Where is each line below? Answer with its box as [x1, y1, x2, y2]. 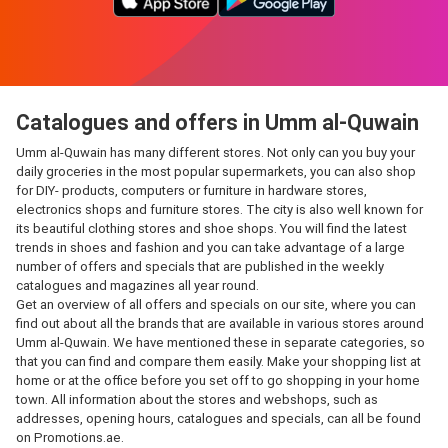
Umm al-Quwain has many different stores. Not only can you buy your [16, 145, 415, 160]
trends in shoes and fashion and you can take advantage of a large [16, 240, 405, 255]
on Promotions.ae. [16, 430, 124, 445]
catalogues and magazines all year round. [16, 278, 259, 293]
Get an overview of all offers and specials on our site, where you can [16, 297, 416, 312]
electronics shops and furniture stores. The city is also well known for [16, 202, 423, 217]
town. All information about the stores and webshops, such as [16, 392, 378, 407]
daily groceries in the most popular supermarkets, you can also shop [16, 164, 416, 179]
